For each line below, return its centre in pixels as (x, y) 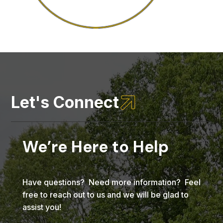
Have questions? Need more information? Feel (111, 182)
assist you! (42, 207)
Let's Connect (65, 103)
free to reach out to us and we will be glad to (105, 195)
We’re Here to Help (95, 147)
